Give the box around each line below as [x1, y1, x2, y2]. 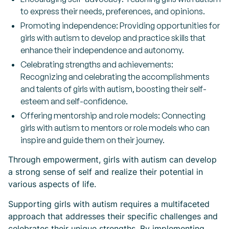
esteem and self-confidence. [20, 96, 128, 106]
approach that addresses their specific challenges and [8, 211, 218, 221]
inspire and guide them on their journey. [20, 135, 165, 145]
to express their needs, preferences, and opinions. [20, 6, 205, 16]
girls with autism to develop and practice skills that [20, 33, 205, 43]
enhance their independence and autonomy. [20, 45, 184, 55]
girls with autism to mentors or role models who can [20, 123, 210, 133]
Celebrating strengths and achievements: [20, 59, 173, 70]
